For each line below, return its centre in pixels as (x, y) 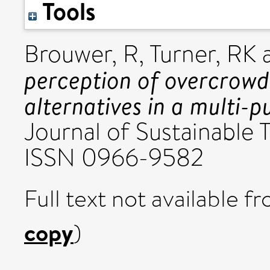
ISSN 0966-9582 (114, 158)
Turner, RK (203, 54)
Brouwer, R (81, 54)
